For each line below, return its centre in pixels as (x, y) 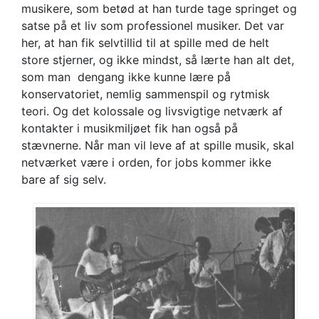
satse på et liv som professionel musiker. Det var (153, 25)
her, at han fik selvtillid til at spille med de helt (145, 42)
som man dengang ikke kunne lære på (126, 77)
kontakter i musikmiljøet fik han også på (130, 128)
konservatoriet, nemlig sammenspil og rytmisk (146, 94)
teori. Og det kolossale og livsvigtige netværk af (152, 111)
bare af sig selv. (64, 179)
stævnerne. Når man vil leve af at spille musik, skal (158, 145)
